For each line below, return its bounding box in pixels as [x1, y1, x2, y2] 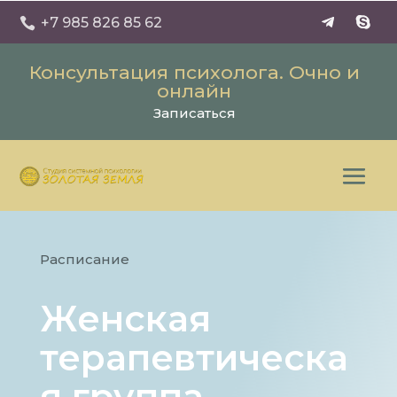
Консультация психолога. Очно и [28, 61, 360, 83]
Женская [39, 297, 211, 341]
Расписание [39, 251, 129, 269]
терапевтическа [39, 336, 348, 380]
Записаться [152, 105, 236, 121]
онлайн [157, 80, 231, 102]
